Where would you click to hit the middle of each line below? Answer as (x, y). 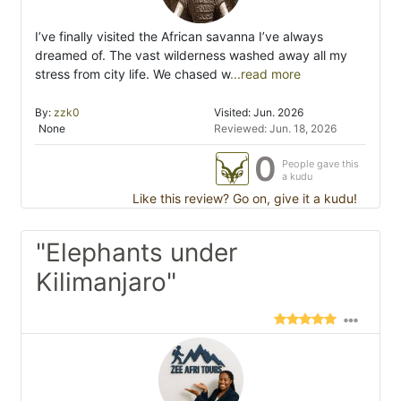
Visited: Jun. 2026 (259, 113)
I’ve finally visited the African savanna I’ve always (179, 37)
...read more (265, 74)
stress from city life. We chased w (132, 74)
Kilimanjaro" (106, 282)
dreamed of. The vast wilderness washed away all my (191, 55)
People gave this (320, 164)
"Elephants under (137, 253)
